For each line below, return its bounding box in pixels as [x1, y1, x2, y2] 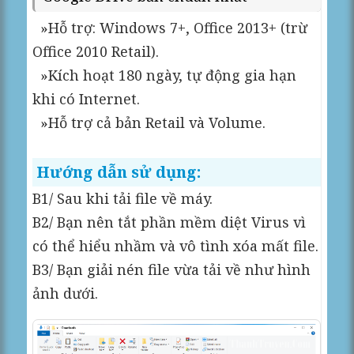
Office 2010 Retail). [32, 42, 160, 62]
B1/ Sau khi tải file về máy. [32, 189, 213, 209]
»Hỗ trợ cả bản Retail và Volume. [32, 113, 266, 133]
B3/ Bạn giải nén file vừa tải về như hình [32, 260, 311, 280]
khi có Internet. [32, 89, 141, 109]
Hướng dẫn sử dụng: [36, 161, 201, 183]
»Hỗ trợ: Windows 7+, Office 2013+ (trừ [32, 18, 308, 38]
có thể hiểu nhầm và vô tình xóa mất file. [32, 236, 319, 256]
